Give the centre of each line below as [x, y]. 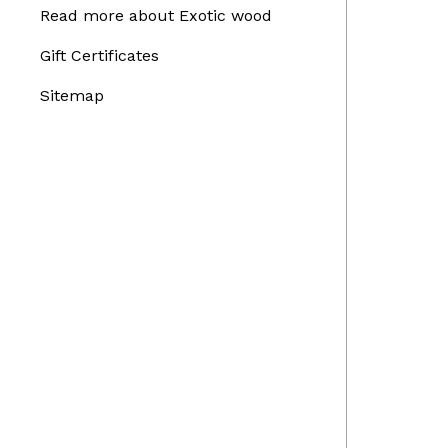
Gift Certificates [99, 55]
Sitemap [72, 95]
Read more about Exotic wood [156, 15]
